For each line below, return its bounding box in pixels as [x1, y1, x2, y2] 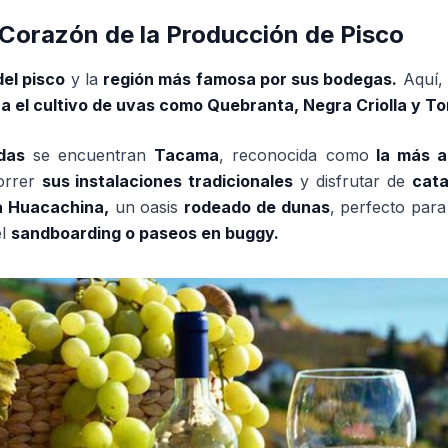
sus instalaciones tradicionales [41, 171, 294, 191]
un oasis [108, 197, 184, 217]
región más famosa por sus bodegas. [103, 69, 398, 89]
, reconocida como [219, 145, 369, 165]
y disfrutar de [293, 171, 412, 191]
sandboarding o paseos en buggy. [11, 223, 279, 243]
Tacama [154, 145, 220, 165]
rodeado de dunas [184, 197, 330, 217]
